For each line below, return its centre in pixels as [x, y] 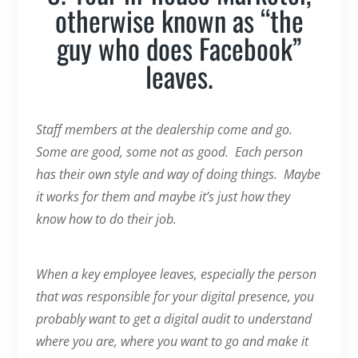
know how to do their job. [109, 219]
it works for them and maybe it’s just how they [163, 196]
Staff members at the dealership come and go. [165, 129]
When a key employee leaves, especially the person [176, 274]
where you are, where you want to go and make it [172, 341]
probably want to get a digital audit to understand [173, 318]
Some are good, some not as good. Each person [169, 151]
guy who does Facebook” [179, 48]
